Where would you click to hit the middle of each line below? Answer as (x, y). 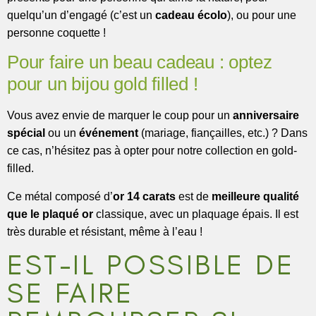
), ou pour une (262, 15)
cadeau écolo (191, 15)
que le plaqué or (50, 214)
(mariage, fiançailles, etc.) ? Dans (223, 133)
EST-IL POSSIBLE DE (151, 265)
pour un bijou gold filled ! (103, 84)
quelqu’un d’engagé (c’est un (81, 15)
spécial (26, 133)
